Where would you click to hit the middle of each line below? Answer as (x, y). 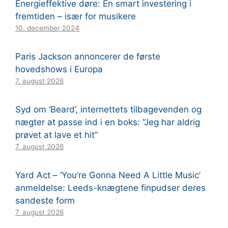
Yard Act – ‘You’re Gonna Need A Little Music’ (108, 175)
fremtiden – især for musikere (76, 17)
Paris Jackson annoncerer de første (88, 57)
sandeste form (45, 201)
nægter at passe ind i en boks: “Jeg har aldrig (108, 122)
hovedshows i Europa (59, 69)
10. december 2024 (47, 28)
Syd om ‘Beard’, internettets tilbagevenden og (108, 110)
